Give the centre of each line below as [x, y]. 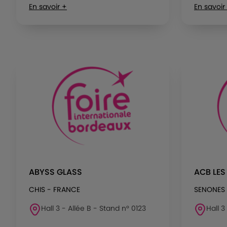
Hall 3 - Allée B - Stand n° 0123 [93, 208]
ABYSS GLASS [55, 172]
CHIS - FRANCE [54, 190]
